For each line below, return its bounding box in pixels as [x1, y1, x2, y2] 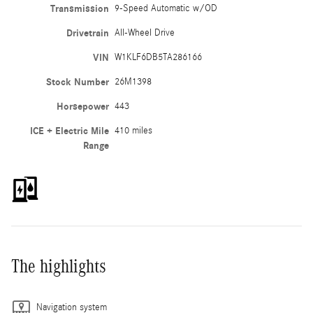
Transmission [50, 2, 109, 15]
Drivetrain [66, 27, 109, 39]
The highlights [11, 255, 106, 277]
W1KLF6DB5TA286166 [114, 51, 202, 63]
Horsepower [56, 100, 109, 112]
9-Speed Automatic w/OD [114, 2, 217, 14]
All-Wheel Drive [114, 27, 175, 38]
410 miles [114, 124, 152, 136]
